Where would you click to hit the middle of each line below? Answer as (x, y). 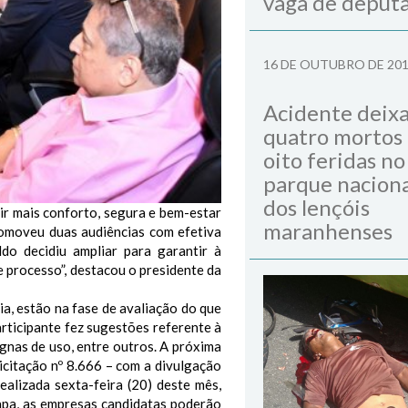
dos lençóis (316, 207)
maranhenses (328, 231)
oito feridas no (334, 160)
